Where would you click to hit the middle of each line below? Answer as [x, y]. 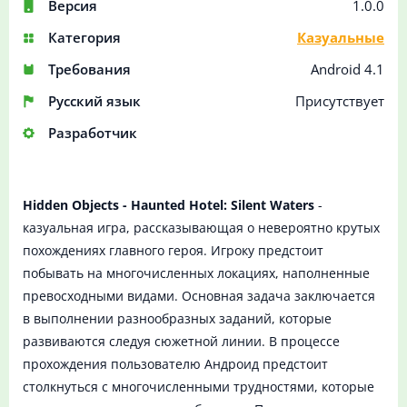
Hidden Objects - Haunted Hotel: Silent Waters [169, 205]
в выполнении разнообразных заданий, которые [177, 319]
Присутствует [340, 101]
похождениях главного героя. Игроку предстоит [173, 251]
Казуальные [341, 38]
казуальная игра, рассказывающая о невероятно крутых [201, 228]
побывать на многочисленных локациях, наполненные [196, 273]
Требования [89, 69]
